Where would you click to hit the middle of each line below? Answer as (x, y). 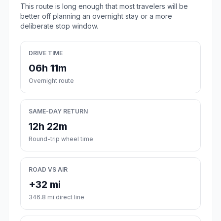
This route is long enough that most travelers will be (104, 6)
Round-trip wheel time (61, 139)
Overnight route (51, 81)
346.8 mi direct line (56, 197)
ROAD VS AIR (48, 170)
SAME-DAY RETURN (58, 111)
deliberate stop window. (59, 26)
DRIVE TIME (46, 53)
